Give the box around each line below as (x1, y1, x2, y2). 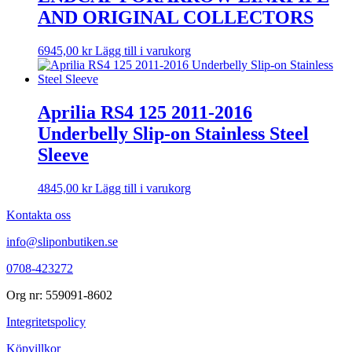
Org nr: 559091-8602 (6, 288, 112, 302)
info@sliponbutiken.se (6, 234, 118, 248)
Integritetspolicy (6, 314, 86, 328)
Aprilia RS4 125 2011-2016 (38, 101, 252, 123)
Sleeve (38, 144, 89, 165)
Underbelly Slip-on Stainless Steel (38, 123, 309, 144)
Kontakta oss (6, 207, 71, 222)
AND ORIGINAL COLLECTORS (38, 6, 313, 27)
